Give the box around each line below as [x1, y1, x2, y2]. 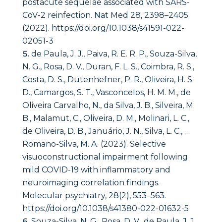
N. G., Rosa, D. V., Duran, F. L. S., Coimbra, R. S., [22, 62, 194, 72]
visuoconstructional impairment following [22, 152, 188, 162]
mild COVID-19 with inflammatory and [22, 165, 170, 175]
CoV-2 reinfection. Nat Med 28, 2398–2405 [22, 10, 188, 20]
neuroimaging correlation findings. [22, 178, 160, 188]
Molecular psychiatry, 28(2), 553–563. [22, 191, 166, 201]
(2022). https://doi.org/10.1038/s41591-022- [22, 23, 184, 33]
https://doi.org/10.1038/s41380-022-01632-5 [22, 204, 189, 214]
